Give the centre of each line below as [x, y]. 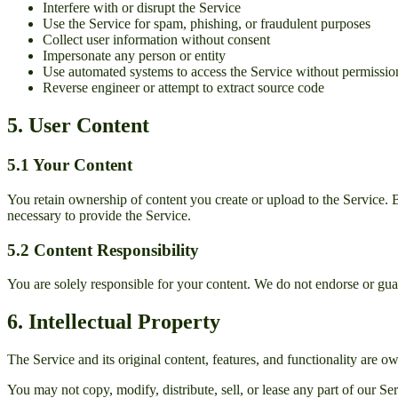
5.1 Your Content [70, 165]
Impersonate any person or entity [134, 56]
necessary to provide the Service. [99, 215]
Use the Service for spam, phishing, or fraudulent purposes [207, 24]
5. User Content [78, 126]
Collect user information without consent [156, 40]
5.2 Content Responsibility [103, 250]
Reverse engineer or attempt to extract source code [183, 88]
